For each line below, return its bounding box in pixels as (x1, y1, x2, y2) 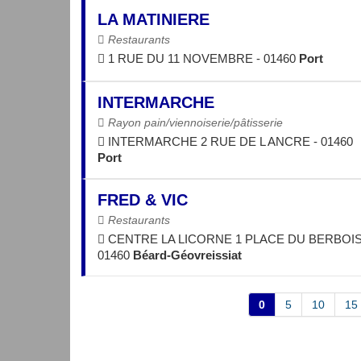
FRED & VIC (98, 190, 188, 209)
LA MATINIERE (98, 10, 210, 29)
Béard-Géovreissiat (133, 247, 242, 262)
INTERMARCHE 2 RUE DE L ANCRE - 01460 (105, 134, 353, 148)
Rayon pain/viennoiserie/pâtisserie (105, 115, 283, 129)
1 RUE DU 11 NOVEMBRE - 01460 (105, 52, 299, 66)
